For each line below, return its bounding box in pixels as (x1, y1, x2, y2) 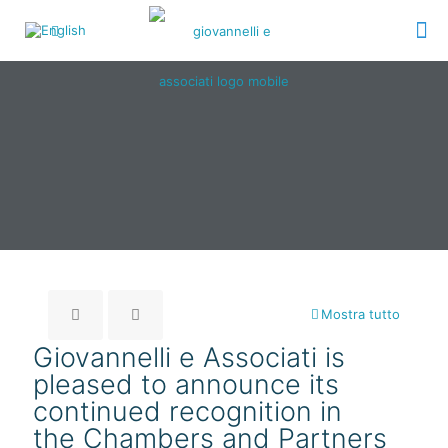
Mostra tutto (321, 306, 400, 322)
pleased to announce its (33, 368, 339, 401)
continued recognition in (33, 395, 342, 428)
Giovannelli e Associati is (33, 341, 345, 374)
